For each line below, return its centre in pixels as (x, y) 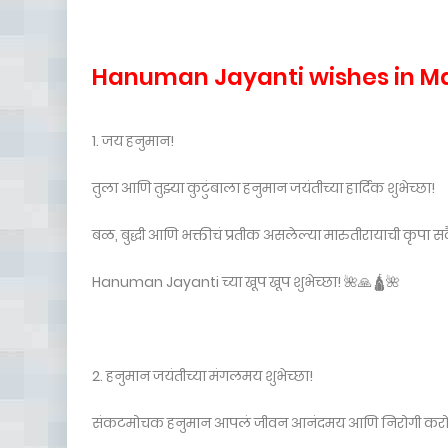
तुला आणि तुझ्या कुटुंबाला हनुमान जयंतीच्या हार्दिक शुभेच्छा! (263, 188)
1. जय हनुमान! (133, 141)
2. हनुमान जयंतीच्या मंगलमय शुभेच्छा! (202, 376)
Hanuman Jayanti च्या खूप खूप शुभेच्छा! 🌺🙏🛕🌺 (246, 282)
